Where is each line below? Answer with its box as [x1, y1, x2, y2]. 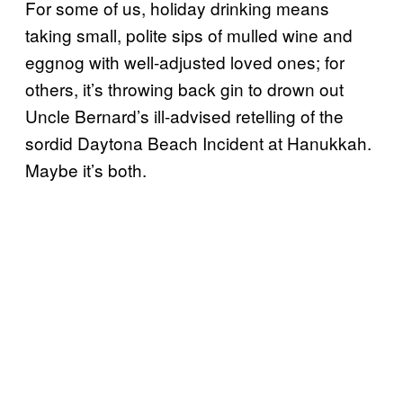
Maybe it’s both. [25, 157, 147, 182]
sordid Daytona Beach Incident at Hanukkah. [25, 130, 372, 155]
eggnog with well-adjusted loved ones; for [25, 49, 345, 74]
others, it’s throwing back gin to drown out [25, 76, 344, 101]
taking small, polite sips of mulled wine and [25, 22, 353, 47]
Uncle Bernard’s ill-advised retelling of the [25, 103, 344, 128]
